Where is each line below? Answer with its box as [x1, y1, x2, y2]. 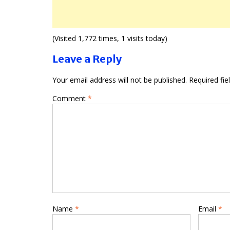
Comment [52, 93, 88, 103]
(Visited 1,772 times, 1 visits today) [52, 33, 167, 43]
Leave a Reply [52, 52, 122, 65]
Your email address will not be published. [52, 74, 187, 85]
